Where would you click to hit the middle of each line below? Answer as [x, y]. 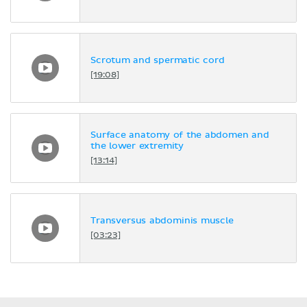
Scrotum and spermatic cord [158, 61]
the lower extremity [137, 147]
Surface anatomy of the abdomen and [180, 136]
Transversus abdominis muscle [162, 221]
